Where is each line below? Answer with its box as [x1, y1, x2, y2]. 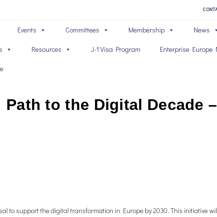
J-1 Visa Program [90, 45, 140, 54]
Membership [128, 25, 165, 34]
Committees [65, 25, 99, 34]
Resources [31, 45, 62, 54]
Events [17, 25, 36, 34]
